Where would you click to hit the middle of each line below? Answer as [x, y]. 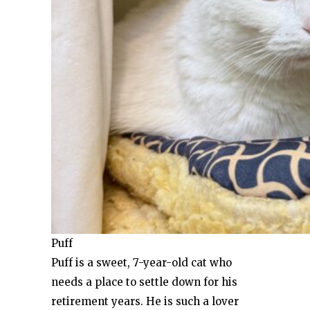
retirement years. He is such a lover [145, 301]
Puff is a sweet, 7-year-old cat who [142, 263]
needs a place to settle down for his [144, 282]
